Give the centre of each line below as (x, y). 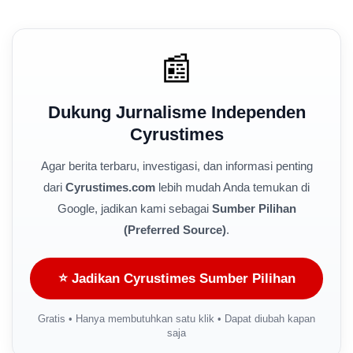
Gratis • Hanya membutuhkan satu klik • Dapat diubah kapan (176, 318)
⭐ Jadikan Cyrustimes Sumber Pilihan (176, 278)
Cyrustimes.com (110, 187)
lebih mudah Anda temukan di (232, 187)
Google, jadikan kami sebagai (134, 208)
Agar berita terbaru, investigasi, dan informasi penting (176, 165)
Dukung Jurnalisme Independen (176, 112)
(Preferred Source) (175, 229)
